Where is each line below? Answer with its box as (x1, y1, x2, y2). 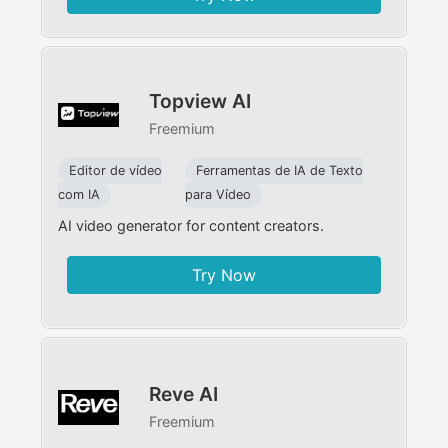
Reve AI (148, 381, 218, 406)
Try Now (191, 265, 256, 286)
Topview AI (148, 89, 251, 114)
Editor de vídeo (69, 163, 163, 179)
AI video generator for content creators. (58, 217, 325, 235)
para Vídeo (185, 187, 252, 203)
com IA (58, 187, 101, 203)
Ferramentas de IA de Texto (196, 163, 364, 179)
